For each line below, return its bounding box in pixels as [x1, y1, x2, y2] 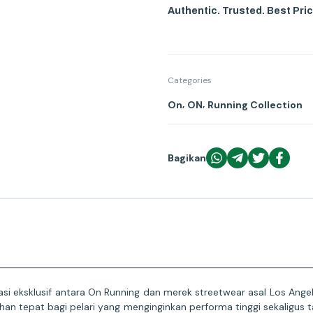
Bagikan [168, 151, 206, 164]
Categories [168, 74, 212, 86]
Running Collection [208, 98, 303, 111]
